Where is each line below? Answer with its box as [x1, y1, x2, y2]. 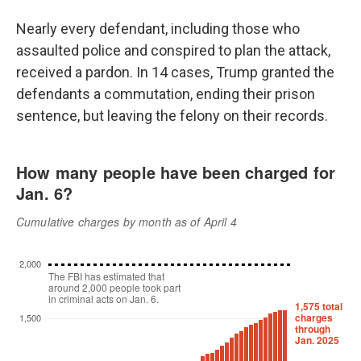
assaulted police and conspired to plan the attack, [16, 42, 330, 59]
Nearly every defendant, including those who [16, 20, 300, 37]
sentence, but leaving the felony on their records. [16, 107, 328, 124]
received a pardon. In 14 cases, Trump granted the [16, 64, 334, 81]
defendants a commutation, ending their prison [16, 85, 315, 102]
